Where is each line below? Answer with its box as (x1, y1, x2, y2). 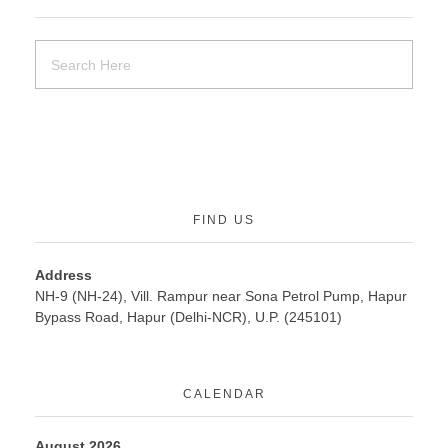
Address (35, 267, 92, 284)
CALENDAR (182, 386, 266, 401)
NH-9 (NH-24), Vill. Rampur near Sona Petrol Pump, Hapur (35, 288, 407, 305)
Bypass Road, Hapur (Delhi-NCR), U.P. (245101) (35, 309, 342, 326)
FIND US (193, 212, 255, 227)
